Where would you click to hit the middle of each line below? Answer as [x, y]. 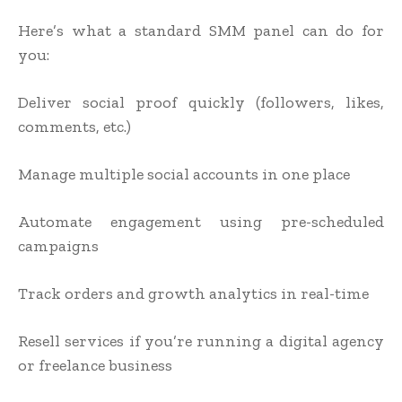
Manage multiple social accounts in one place [184, 175]
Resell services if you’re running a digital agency [201, 341]
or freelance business [95, 366]
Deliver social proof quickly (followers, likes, [201, 103]
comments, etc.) [74, 127]
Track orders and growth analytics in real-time [193, 294]
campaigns [58, 246]
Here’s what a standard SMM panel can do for [201, 31]
